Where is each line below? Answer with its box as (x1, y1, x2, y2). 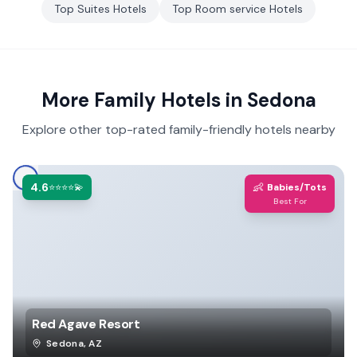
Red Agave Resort (32, 316, 140, 332)
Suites (77, 2, 110, 16)
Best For (273, 196, 307, 206)
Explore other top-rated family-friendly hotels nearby (22, 121, 335, 138)
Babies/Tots (267, 181, 327, 194)
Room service (195, 2, 266, 16)
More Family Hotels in (41, 88, 247, 112)
